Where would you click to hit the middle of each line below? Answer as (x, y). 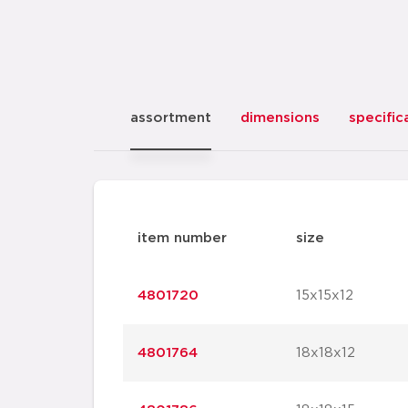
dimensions (280, 118)
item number (182, 238)
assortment (171, 118)
